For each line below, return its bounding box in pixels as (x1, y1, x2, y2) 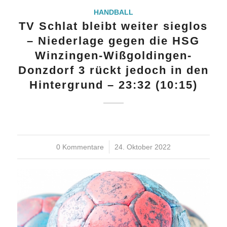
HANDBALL (93, 8, 133, 16)
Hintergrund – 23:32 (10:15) (29, 78, 198, 91)
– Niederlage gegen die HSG (27, 34, 200, 47)
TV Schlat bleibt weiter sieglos (19, 19, 208, 32)
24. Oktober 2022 (114, 142, 171, 151)
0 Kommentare (56, 142, 104, 151)
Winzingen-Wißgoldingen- (34, 49, 192, 62)
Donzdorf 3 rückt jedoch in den (18, 63, 209, 77)
